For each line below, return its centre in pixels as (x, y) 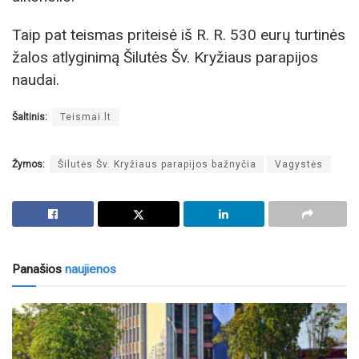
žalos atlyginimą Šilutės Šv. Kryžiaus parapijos (165, 57)
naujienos (89, 269)
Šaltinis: (30, 117)
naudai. (36, 79)
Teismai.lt (86, 117)
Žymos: (28, 164)
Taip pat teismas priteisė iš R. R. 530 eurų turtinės (179, 34)
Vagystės (299, 164)
